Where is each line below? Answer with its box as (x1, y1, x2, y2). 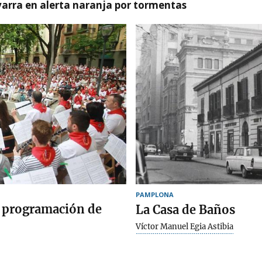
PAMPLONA (136, 189, 174, 199)
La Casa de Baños (136, 202, 235, 217)
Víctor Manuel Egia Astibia (136, 221, 233, 232)
